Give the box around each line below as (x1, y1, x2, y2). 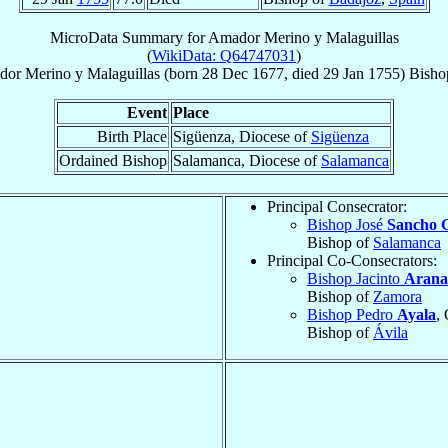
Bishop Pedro (307, 305, 397, 323)
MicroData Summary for (49, 28, 208, 46)
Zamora (373, 287, 422, 305)
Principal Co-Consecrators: (267, 251, 437, 269)
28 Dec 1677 (202, 64, 284, 82)
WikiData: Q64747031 (152, 46, 296, 64)
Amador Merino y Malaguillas (207, 28, 399, 46)
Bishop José (307, 215, 387, 233)
